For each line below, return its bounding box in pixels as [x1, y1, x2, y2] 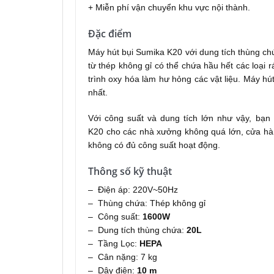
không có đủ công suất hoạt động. [88, 139, 220, 150]
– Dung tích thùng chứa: [88, 224, 187, 235]
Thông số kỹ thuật [88, 164, 172, 178]
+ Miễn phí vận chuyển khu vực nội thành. [88, 2, 250, 12]
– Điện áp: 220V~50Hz [88, 184, 178, 194]
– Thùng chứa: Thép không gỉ [88, 198, 206, 208]
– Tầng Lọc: [88, 238, 139, 248]
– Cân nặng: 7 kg [88, 251, 157, 262]
